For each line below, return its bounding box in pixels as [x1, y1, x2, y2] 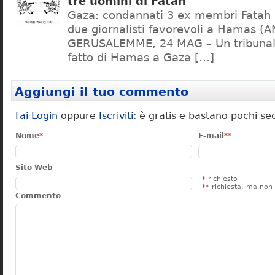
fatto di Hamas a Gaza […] [68, 52, 214, 64]
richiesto [206, 175, 238, 183]
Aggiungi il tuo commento [15, 85, 188, 99]
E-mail [198, 131, 224, 140]
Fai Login [15, 110, 58, 122]
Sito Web [15, 163, 53, 172]
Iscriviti [99, 110, 133, 122]
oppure [58, 110, 99, 122]
